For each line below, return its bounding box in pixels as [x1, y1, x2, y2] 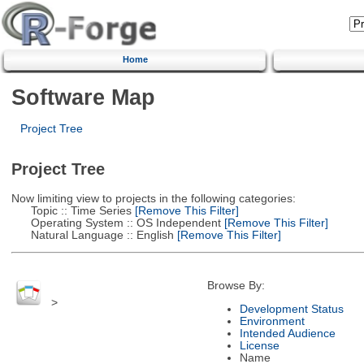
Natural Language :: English [11, 228, 174, 241]
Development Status [239, 302, 344, 315]
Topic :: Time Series [11, 204, 132, 217]
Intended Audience [239, 327, 336, 340]
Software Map [11, 84, 155, 110]
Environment [239, 314, 305, 327]
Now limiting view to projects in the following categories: [11, 192, 296, 205]
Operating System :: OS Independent [11, 216, 221, 229]
